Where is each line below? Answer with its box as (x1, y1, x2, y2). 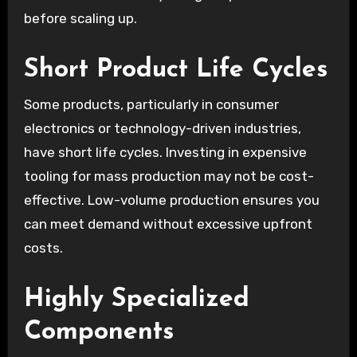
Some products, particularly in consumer (23, 96, 279, 112)
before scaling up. (23, 10, 137, 27)
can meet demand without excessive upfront (23, 215, 312, 232)
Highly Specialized (23, 286, 249, 312)
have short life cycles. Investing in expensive (23, 143, 307, 160)
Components (23, 319, 174, 345)
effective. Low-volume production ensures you (23, 191, 320, 208)
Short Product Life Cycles (23, 57, 328, 84)
